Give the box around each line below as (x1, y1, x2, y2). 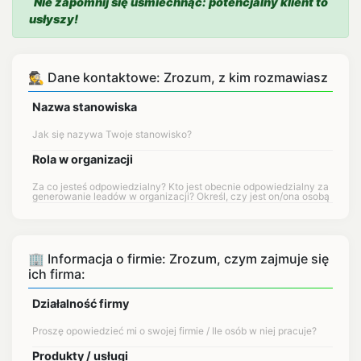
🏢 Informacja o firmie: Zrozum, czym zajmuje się (28, 251, 329, 267)
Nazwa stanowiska (32, 100, 137, 114)
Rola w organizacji (32, 152, 133, 166)
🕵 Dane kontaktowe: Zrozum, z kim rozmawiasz (28, 69, 328, 85)
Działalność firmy (32, 297, 129, 310)
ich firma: (28, 266, 85, 282)
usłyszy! (29, 12, 78, 26)
